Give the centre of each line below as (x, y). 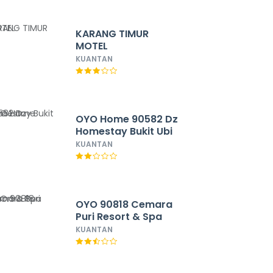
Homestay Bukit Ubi (124, 131)
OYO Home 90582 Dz (126, 119)
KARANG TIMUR (112, 34)
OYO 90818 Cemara (124, 204)
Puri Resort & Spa (119, 217)
